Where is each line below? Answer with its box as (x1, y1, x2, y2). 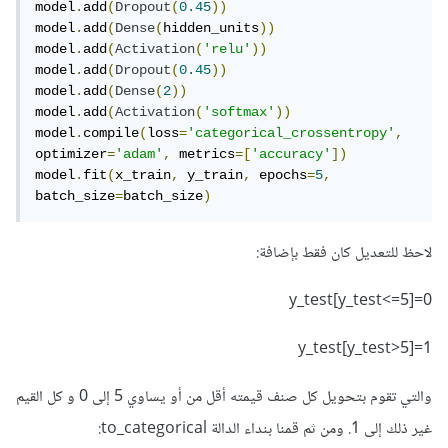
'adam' (119, 146, 167, 163)
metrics (175, 146, 239, 163)
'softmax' (207, 104, 279, 121)
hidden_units (167, 20, 263, 37)
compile (87, 125, 143, 142)
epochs (255, 167, 311, 184)
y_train (183, 167, 247, 184)
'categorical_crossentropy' (191, 125, 399, 142)
